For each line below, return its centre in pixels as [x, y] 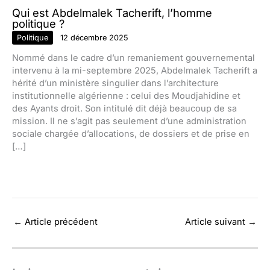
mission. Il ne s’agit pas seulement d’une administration [129, 121]
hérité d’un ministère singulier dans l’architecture [115, 83]
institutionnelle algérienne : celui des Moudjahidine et [126, 96]
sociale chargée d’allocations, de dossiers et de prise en [131, 134]
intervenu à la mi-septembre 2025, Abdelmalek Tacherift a [135, 71]
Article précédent [60, 221]
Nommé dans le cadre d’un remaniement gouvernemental [133, 58]
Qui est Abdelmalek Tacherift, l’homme [112, 12]
